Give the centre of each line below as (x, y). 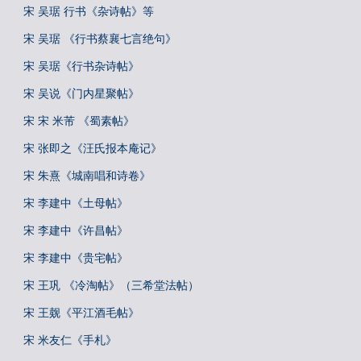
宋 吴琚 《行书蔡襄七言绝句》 (100, 39)
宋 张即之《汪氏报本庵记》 (93, 148)
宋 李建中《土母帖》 (76, 203)
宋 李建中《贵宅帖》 (76, 258)
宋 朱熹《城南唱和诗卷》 (87, 176)
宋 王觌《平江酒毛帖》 (81, 313)
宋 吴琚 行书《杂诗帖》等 (89, 11)
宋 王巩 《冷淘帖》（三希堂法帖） (111, 285)
